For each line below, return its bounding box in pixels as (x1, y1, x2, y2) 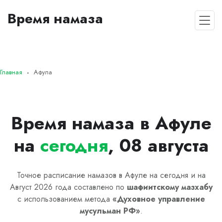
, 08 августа (108, 132, 209, 159)
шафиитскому (126, 181, 179, 193)
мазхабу (178, 181, 213, 193)
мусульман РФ (79, 205, 136, 217)
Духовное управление (116, 193, 205, 205)
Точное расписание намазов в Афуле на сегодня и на (16, 169, 206, 181)
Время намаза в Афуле (10, 110, 212, 136)
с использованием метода (17, 193, 112, 205)
